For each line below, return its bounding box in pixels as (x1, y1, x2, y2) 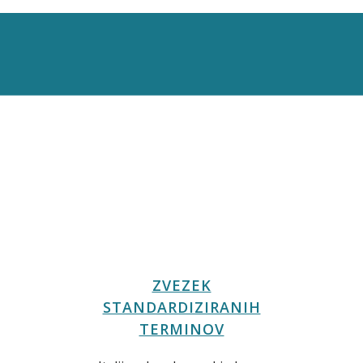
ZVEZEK (152, 275, 211, 296)
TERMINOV (139, 319, 224, 340)
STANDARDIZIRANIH (102, 297, 261, 318)
